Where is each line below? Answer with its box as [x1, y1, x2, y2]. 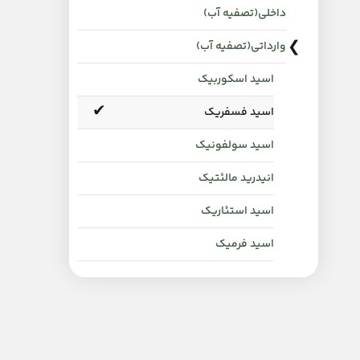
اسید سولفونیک [195, 137, 274, 155]
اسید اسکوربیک [198, 71, 274, 89]
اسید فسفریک [204, 104, 274, 122]
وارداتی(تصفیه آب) [196, 38, 286, 56]
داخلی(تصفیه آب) [203, 5, 286, 23]
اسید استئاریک [201, 202, 274, 221]
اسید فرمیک [215, 235, 274, 254]
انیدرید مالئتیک [198, 170, 274, 188]
